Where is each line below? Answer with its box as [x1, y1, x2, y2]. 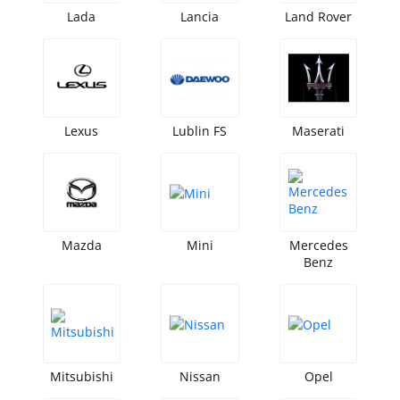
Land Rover [285, 7, 353, 25]
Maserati [292, 121, 346, 139]
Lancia [180, 7, 220, 25]
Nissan [179, 368, 221, 386]
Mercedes [288, 237, 348, 254]
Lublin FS [172, 121, 228, 139]
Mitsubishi [49, 368, 113, 386]
